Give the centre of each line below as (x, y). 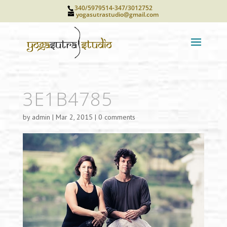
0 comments (117, 117)
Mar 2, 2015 (74, 117)
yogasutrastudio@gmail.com (118, 14)
